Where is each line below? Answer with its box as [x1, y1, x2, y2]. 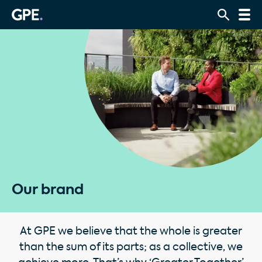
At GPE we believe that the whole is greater [20, 226, 242, 237]
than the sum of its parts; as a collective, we [19, 242, 243, 253]
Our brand [12, 183, 84, 197]
